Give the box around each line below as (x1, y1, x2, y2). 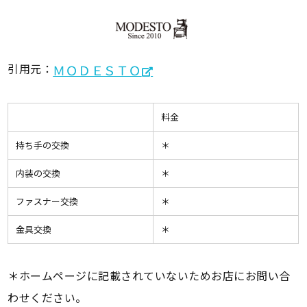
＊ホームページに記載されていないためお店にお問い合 (8, 267, 291, 284)
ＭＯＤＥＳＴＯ (53, 61, 142, 79)
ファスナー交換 (15, 195, 78, 208)
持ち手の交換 (15, 138, 78, 152)
